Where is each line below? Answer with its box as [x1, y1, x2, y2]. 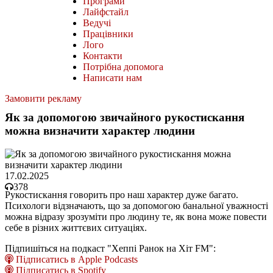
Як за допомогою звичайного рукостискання [5, 110, 244, 124]
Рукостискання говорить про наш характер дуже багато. [5, 190, 238, 200]
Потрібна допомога [83, 61, 163, 72]
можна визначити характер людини [5, 124, 195, 137]
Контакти [83, 50, 122, 61]
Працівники [83, 28, 133, 39]
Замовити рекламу [5, 93, 82, 104]
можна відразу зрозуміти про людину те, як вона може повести [5, 211, 267, 222]
